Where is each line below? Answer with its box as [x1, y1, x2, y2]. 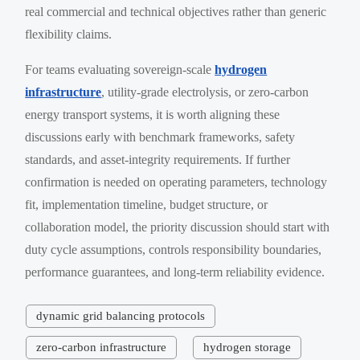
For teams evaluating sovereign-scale [25, 62, 215, 76]
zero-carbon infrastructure [35, 340, 166, 354]
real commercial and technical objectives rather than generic [25, 4, 327, 18]
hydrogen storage [202, 340, 291, 354]
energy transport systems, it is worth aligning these [25, 107, 280, 121]
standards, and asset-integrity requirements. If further [25, 152, 291, 166]
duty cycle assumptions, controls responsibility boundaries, [25, 242, 322, 256]
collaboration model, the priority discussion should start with [25, 219, 330, 234]
